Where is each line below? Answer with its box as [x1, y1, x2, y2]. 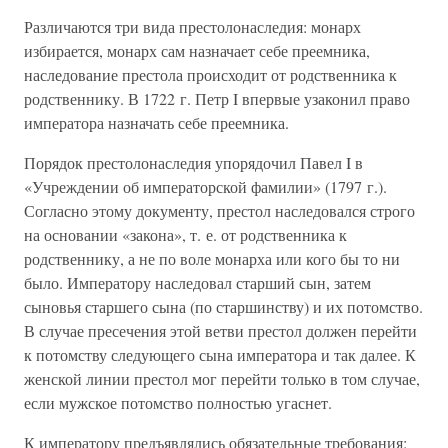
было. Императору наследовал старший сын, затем [24, 272, 371, 293]
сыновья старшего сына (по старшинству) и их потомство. [24, 296, 423, 317]
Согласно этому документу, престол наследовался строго [24, 200, 415, 221]
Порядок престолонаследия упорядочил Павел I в [24, 152, 363, 173]
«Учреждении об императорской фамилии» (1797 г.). [24, 176, 387, 197]
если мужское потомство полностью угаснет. [24, 392, 332, 413]
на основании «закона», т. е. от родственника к [24, 224, 347, 245]
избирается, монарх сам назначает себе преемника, [24, 40, 370, 61]
